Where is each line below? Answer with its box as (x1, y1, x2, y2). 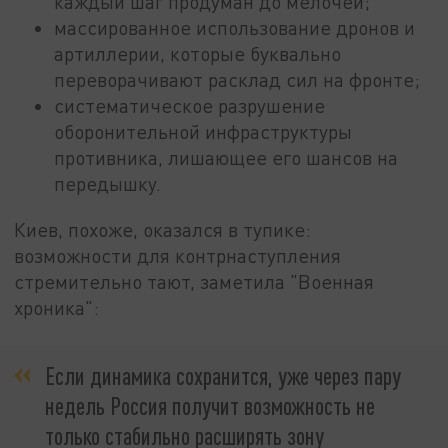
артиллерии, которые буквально (54, 42, 342, 66)
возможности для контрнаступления (14, 244, 342, 268)
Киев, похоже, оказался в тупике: (14, 218, 312, 242)
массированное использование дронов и (54, 16, 416, 40)
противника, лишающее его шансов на (54, 146, 399, 170)
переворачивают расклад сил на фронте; (54, 68, 421, 92)
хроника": (14, 296, 100, 320)
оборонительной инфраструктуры (54, 120, 353, 144)
